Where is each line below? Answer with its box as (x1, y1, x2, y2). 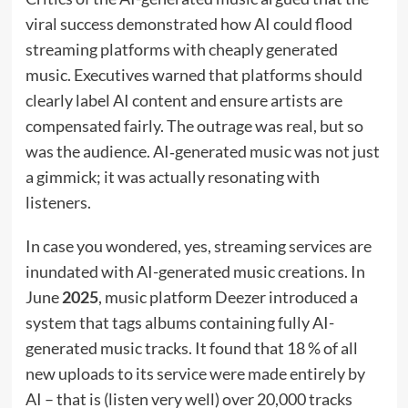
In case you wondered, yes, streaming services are (25, 236, 372, 257)
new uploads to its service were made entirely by (25, 363, 365, 384)
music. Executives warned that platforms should (25, 65, 362, 86)
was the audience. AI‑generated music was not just (25, 141, 380, 162)
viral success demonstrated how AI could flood (25, 14, 352, 35)
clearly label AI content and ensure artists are (25, 90, 342, 111)
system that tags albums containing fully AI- (25, 312, 334, 333)
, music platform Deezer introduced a (97, 287, 358, 308)
